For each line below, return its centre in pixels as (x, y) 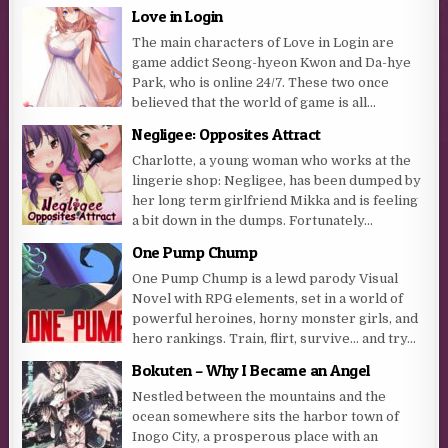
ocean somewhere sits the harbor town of (266, 417)
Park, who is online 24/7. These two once (261, 83)
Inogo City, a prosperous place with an (255, 437)
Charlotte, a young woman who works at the (272, 161)
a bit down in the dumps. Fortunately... (253, 221)
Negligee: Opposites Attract (226, 134)
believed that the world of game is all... (254, 103)
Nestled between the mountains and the (259, 397)
